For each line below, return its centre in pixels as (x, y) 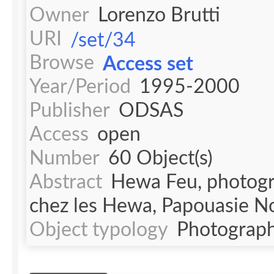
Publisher (69, 111)
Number (64, 158)
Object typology (98, 230)
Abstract (65, 182)
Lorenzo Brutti (159, 15)
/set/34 (103, 40)
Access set (148, 64)
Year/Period (80, 87)
